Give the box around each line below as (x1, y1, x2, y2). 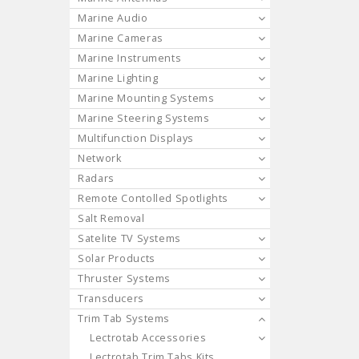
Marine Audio (78, 10, 148, 25)
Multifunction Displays (78, 131, 194, 145)
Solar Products (78, 251, 155, 265)
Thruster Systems (78, 271, 171, 285)
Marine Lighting (78, 71, 159, 85)
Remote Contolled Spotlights (78, 191, 229, 205)
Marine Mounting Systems (78, 91, 215, 105)
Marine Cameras (78, 30, 163, 45)
